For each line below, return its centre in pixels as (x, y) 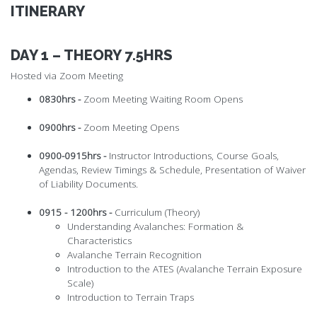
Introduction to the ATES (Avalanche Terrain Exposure (185, 269)
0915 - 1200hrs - (77, 213)
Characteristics (99, 241)
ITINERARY (48, 12)
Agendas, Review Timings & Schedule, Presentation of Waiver (172, 170)
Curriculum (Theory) (157, 213)
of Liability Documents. (88, 184)
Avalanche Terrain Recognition (134, 255)
